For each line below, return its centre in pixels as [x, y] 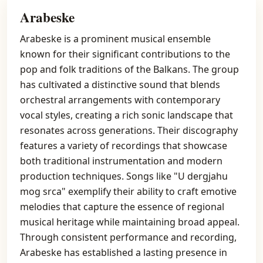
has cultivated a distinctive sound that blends [120, 85]
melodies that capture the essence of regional [122, 207]
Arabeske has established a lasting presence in [124, 252]
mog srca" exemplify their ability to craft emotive [128, 191]
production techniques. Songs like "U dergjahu [124, 176]
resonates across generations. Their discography [129, 130]
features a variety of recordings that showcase [124, 146]
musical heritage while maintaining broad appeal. [130, 222]
